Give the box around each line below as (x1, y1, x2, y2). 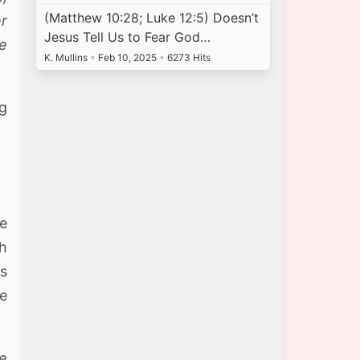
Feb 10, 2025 (96, 51, 160, 64)
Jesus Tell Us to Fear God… (44, 29, 211, 46)
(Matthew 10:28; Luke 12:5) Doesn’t (44, 10, 260, 27)
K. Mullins (44, 51, 91, 64)
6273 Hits (165, 51, 211, 64)
